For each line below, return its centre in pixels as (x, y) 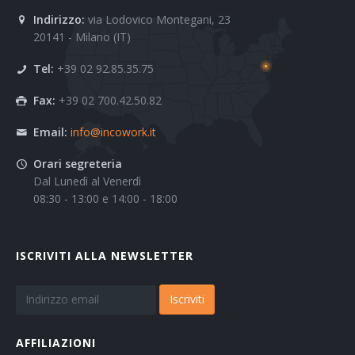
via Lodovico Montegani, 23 (158, 20)
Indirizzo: (59, 20)
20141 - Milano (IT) (82, 37)
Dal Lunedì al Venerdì (87, 181)
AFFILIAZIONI (56, 343)
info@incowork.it (113, 132)
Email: (50, 132)
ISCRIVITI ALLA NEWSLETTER (105, 256)
